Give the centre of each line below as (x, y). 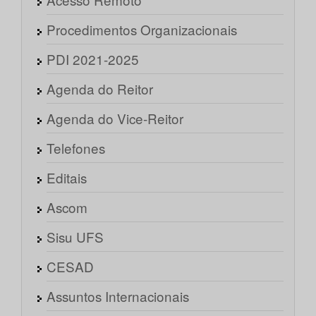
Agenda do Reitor (100, 89)
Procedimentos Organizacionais (142, 30)
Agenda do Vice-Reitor (115, 119)
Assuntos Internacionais (118, 296)
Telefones (76, 148)
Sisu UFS (75, 237)
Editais (67, 178)
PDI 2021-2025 (93, 59)
